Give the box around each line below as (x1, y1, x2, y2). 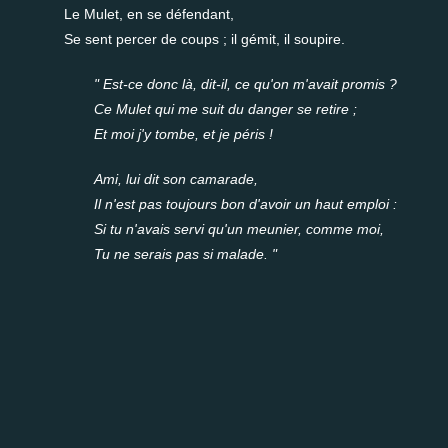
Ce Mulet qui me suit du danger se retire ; (94, 101, 357, 117)
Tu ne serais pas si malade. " (94, 246, 277, 262)
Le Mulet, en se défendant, (64, 6, 234, 22)
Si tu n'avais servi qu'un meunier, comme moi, (94, 221, 384, 237)
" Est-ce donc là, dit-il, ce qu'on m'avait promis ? (94, 76, 397, 92)
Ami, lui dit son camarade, (94, 171, 258, 187)
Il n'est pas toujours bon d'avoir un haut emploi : (94, 196, 397, 212)
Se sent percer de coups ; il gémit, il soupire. (64, 31, 345, 47)
